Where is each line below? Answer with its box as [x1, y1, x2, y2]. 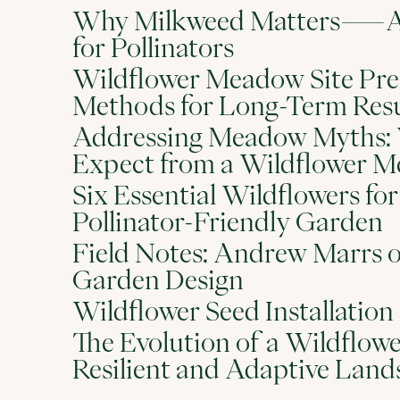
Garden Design [71, 267, 244, 292]
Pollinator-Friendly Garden [71, 209, 383, 234]
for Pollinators [71, 35, 234, 60]
